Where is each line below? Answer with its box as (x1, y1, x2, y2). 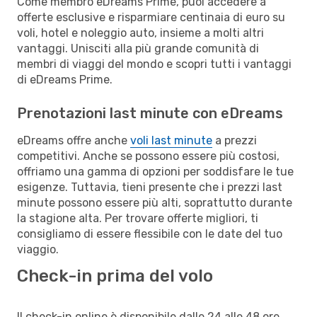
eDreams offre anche (17, 133, 130, 147)
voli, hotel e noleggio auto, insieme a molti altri (17, 25, 264, 40)
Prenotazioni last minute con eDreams (17, 104, 283, 122)
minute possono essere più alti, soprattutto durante (17, 195, 292, 209)
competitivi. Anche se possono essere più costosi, (17, 149, 279, 163)
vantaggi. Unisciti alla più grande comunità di (17, 41, 259, 55)
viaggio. (17, 242, 59, 256)
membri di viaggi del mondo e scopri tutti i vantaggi (17, 57, 292, 71)
